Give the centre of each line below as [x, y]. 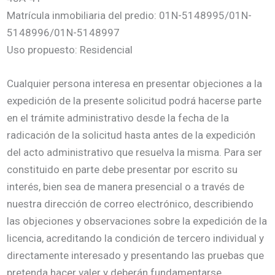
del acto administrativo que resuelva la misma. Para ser [135, 153]
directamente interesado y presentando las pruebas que [136, 256]
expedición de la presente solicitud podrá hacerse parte [134, 101]
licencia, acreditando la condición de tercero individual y [136, 238]
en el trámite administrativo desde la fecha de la [118, 118]
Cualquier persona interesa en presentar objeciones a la [135, 84]
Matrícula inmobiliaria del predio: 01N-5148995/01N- [130, 15]
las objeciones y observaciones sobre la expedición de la [137, 221]
